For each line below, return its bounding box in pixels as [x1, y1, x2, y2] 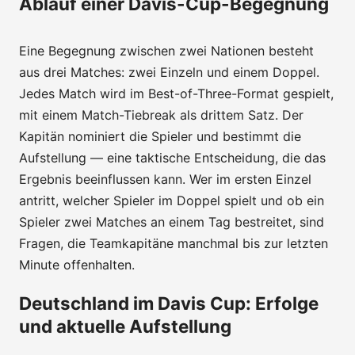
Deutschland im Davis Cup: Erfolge [19, 292, 319, 314]
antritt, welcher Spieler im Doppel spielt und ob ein [19, 192, 324, 208]
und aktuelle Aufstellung [19, 315, 231, 337]
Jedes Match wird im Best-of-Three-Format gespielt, [19, 85, 334, 101]
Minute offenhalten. [19, 256, 135, 273]
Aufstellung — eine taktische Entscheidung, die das [19, 149, 326, 166]
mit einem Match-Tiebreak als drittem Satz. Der [19, 106, 303, 123]
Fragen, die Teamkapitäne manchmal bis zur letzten [19, 235, 328, 251]
